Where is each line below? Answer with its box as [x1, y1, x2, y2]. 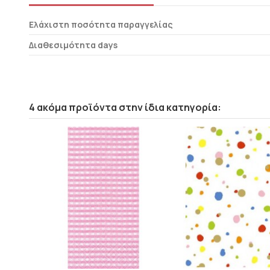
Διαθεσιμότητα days [28, 39, 118, 51]
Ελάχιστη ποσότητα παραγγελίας [28, 18, 173, 30]
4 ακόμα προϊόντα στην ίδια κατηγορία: [28, 100, 221, 114]
